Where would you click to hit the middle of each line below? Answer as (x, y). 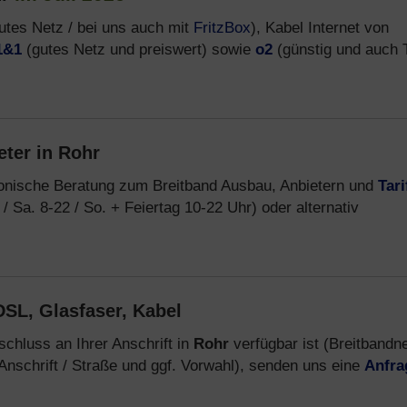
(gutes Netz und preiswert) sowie (139, 49)
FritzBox (222, 27)
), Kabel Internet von (320, 27)
